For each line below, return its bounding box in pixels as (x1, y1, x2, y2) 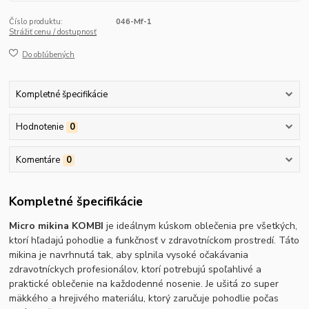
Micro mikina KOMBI (9, 219, 107, 233)
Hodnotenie (15, 121, 63, 134)
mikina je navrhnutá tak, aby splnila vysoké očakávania (9, 248, 249, 262)
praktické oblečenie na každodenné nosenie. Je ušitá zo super (9, 277, 279, 291)
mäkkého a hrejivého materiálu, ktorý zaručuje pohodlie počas (9, 292, 279, 306)
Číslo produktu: (9, 17, 63, 28)
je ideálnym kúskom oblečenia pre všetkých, (106, 219, 298, 233)
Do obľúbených (22, 49, 75, 60)
